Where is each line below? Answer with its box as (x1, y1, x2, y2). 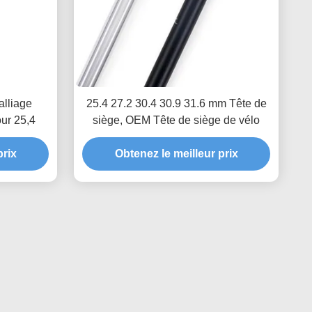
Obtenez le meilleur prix (114, 148, 238, 159)
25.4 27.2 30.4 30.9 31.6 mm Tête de (86, 97, 267, 109)
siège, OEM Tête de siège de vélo (93, 114, 260, 126)
